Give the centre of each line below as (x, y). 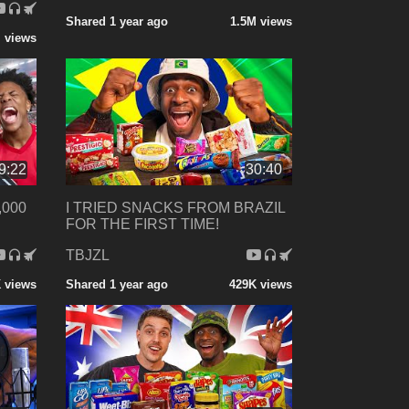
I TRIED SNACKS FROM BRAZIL (175, 208)
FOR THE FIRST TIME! (142, 225)
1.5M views (261, 21)
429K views (260, 285)
